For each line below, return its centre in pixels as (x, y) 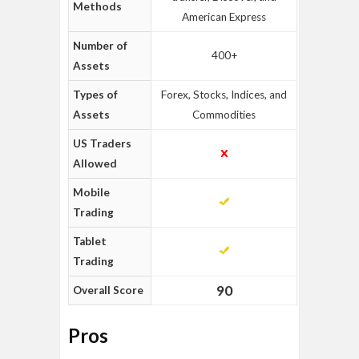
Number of (100, 46)
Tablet (90, 241)
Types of (95, 95)
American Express (224, 17)
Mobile (91, 192)
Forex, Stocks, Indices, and (224, 95)
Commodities (224, 115)
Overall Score (108, 290)
